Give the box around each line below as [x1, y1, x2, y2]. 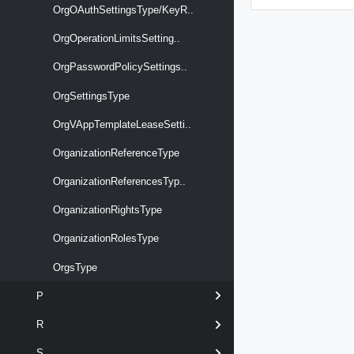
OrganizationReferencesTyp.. [50, 175, 186, 188]
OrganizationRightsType [50, 204, 162, 217]
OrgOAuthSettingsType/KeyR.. [50, 3, 194, 16]
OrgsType [50, 261, 97, 273]
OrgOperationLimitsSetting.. [50, 32, 180, 45]
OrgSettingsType [50, 89, 130, 102]
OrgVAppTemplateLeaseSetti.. [50, 118, 191, 130]
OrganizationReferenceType [50, 146, 179, 159]
